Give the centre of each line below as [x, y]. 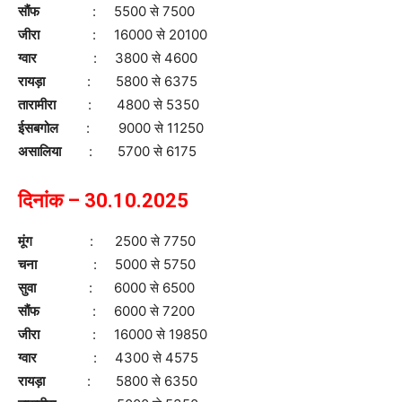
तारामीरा [37, 104]
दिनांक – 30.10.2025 [103, 200]
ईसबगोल [39, 127]
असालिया [41, 151]
